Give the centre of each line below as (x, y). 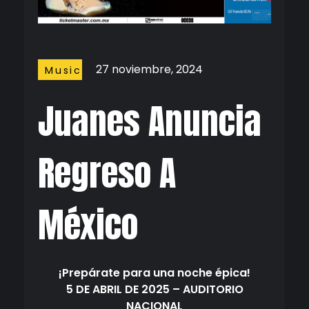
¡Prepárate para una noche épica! (154, 273)
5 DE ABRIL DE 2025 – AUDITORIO (154, 290)
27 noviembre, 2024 (149, 70)
